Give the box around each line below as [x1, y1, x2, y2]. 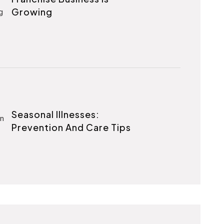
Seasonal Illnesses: [11, 108, 100, 120]
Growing [11, 5, 53, 17]
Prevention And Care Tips [11, 121, 131, 133]
